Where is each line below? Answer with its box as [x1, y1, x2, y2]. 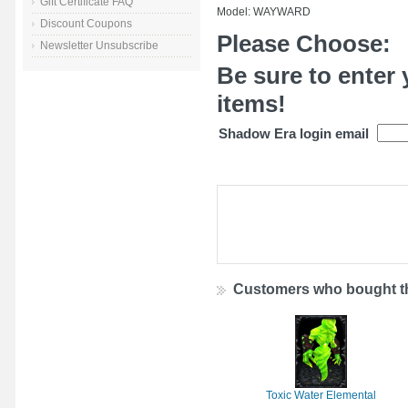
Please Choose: [217, 29, 391, 57]
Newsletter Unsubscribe [40, 39, 158, 53]
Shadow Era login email [219, 127, 370, 142]
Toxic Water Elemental [265, 388, 376, 402]
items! [217, 90, 286, 118]
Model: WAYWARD [217, 5, 311, 18]
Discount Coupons [40, 17, 132, 31]
